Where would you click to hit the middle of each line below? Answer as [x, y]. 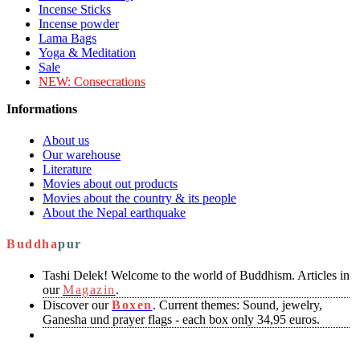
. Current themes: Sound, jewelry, [237, 305]
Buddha [32, 244]
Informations [42, 109]
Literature [67, 170]
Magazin [89, 290]
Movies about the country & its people [139, 198]
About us [66, 141]
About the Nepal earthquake [114, 213]
